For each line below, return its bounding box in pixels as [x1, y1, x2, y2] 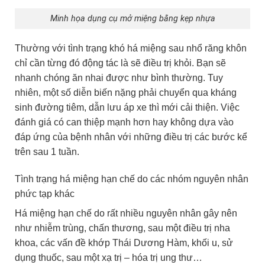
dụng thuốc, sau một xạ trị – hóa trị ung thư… [15, 252, 202, 263]
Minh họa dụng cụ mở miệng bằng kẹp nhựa [50, 14, 215, 24]
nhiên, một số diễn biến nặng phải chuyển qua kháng [15, 87, 237, 98]
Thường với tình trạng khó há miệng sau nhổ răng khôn [15, 43, 247, 53]
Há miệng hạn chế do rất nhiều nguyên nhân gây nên [15, 208, 237, 218]
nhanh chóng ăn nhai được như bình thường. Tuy [15, 72, 223, 83]
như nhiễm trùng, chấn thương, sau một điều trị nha [15, 222, 230, 233]
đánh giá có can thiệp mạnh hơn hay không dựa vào [15, 117, 234, 127]
